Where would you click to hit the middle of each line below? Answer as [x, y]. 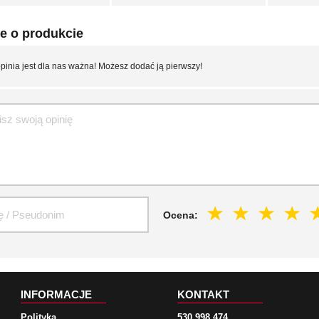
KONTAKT [203, 294]
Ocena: [182, 215]
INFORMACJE [56, 294]
